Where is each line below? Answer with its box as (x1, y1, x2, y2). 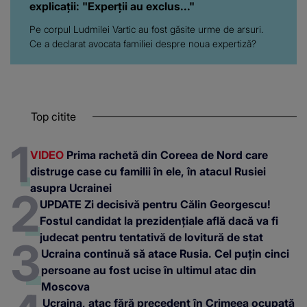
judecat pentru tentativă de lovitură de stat (40, 230, 263, 244)
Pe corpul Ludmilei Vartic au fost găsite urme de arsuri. (29, 23, 263, 35)
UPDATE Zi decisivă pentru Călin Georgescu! (40, 197, 271, 211)
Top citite (31, 109, 76, 123)
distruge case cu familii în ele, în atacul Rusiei (30, 164, 266, 178)
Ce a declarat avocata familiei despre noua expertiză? (29, 37, 256, 49)
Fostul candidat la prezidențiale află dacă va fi (40, 213, 278, 228)
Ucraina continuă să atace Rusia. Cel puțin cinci (41, 246, 289, 260)
